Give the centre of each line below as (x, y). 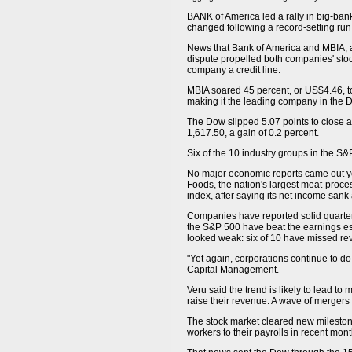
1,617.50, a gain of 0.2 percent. (253, 133)
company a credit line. (234, 70)
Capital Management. (233, 269)
